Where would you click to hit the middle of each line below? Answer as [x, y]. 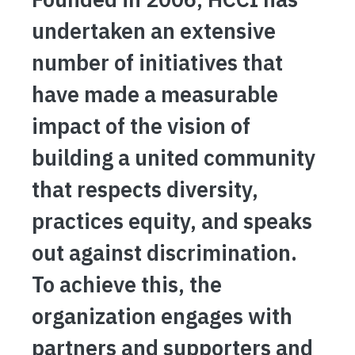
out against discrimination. [164, 252]
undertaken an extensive [154, 31]
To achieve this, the [127, 284]
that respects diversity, [145, 189]
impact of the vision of [141, 126]
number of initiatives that [157, 62]
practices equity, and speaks [172, 221]
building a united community [174, 157]
